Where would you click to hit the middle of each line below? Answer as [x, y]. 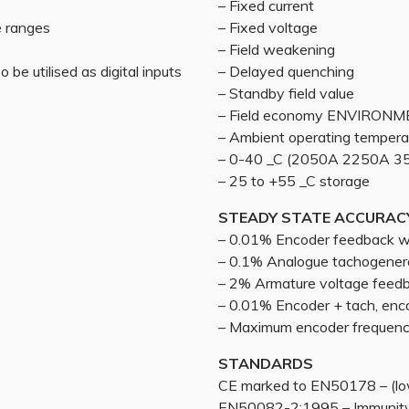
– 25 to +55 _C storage [294, 181]
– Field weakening [277, 49]
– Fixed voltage [268, 27]
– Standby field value [286, 93]
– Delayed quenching [286, 71]
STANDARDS [266, 363]
